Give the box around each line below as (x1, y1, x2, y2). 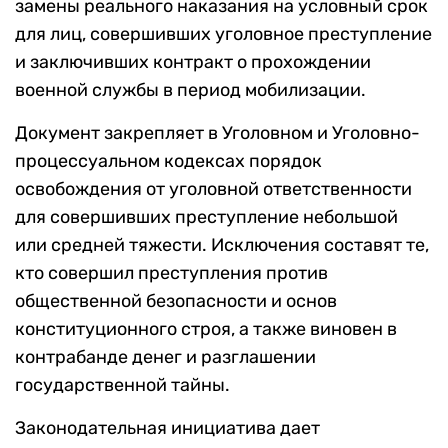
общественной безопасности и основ (15, 290, 337, 313)
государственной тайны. (15, 374, 230, 397)
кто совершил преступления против (15, 262, 328, 285)
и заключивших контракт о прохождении (15, 51, 371, 74)
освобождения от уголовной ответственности (15, 178, 412, 201)
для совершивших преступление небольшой (15, 206, 398, 229)
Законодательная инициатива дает (15, 417, 320, 440)
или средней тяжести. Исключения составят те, (15, 234, 429, 257)
